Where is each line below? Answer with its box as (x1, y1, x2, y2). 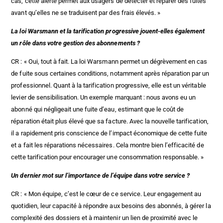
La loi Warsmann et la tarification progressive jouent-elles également (11, 27, 205, 35)
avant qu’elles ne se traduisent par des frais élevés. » (11, 9, 161, 17)
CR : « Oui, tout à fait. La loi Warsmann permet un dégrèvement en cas (11, 58, 208, 66)
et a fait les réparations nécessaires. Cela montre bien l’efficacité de (11, 141, 204, 149)
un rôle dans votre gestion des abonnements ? (11, 39, 140, 47)
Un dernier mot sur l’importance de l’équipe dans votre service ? (11, 172, 190, 180)
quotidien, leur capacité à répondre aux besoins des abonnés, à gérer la (11, 202, 211, 210)
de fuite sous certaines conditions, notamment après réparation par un (11, 70, 210, 78)
